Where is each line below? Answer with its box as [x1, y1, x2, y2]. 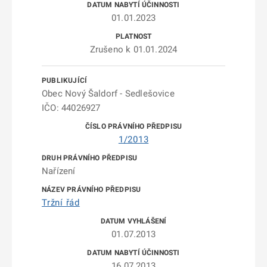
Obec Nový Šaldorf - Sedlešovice [42, 88, 175, 99]
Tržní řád [42, 197, 80, 208]
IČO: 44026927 [42, 103, 101, 113]
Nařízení [42, 166, 76, 176]
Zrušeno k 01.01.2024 [89, 44, 178, 55]
